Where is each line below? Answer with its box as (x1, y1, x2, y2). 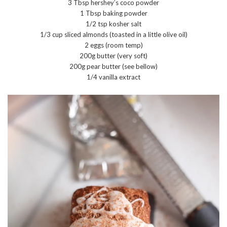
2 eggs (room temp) (84, 41, 143, 50)
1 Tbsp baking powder (80, 9, 147, 18)
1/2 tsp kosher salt (86, 20, 141, 28)
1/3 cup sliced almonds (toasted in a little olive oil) (40, 30, 187, 39)
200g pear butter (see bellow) (69, 62, 158, 71)
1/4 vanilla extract (87, 73, 140, 82)
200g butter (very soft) (80, 52, 147, 60)
